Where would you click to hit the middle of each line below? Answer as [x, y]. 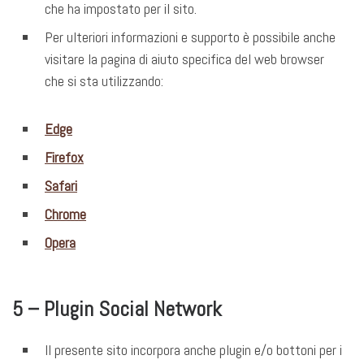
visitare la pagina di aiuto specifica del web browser [184, 59]
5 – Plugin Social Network [117, 309]
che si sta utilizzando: [104, 81]
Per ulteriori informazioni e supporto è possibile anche [190, 37]
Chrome [65, 214]
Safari [61, 186]
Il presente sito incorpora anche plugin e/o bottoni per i [193, 349]
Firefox [64, 158]
